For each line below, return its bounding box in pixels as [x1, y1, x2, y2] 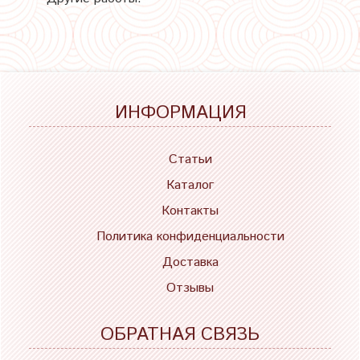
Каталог [166, 176, 214, 195]
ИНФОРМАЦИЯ [114, 100, 246, 127]
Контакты [162, 202, 219, 221]
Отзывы [166, 279, 214, 298]
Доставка [162, 253, 219, 272]
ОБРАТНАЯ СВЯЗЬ [100, 321, 260, 348]
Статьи [168, 150, 212, 170]
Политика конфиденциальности [96, 227, 284, 247]
